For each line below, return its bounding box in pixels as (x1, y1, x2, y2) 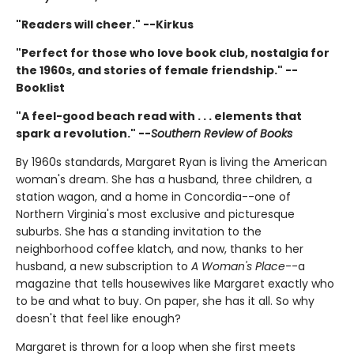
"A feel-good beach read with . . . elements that (16, 107, 302, 124)
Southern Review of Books (151, 125, 292, 141)
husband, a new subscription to (16, 258, 191, 274)
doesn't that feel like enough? (16, 310, 181, 326)
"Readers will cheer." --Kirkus (16, 16, 194, 32)
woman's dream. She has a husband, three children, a (16, 171, 312, 187)
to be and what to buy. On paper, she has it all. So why (16, 292, 314, 309)
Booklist (16, 79, 65, 96)
